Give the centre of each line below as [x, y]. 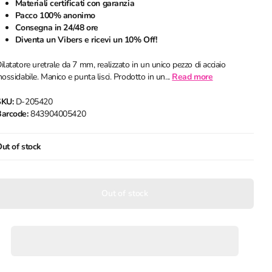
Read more [192, 77]
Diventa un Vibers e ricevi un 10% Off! [86, 40]
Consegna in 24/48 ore [56, 28]
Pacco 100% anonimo [55, 15]
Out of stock [125, 194]
